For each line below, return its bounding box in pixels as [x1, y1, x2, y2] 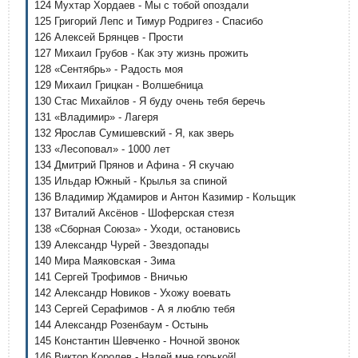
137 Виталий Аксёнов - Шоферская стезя [34, 207, 234, 219]
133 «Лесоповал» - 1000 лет [34, 143, 170, 155]
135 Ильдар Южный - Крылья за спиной [34, 175, 227, 187]
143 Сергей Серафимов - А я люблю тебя [34, 303, 235, 315]
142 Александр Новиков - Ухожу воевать [34, 287, 231, 299]
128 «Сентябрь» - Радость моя [34, 63, 183, 75]
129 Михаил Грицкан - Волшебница [34, 79, 203, 91]
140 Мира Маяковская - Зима [34, 255, 175, 267]
